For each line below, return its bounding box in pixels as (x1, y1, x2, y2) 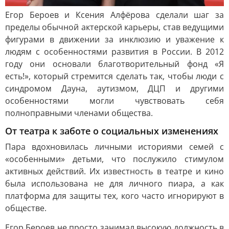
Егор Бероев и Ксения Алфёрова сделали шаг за (5, 9, 224, 20)
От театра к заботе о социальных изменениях (5, 124, 218, 137)
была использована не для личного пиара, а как (5, 177, 224, 189)
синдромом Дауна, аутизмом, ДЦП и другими (5, 82, 224, 94)
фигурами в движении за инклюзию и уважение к (5, 33, 224, 45)
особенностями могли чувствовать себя (5, 95, 224, 106)
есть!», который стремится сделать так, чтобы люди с (5, 70, 224, 82)
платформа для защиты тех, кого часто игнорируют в (5, 190, 224, 201)
